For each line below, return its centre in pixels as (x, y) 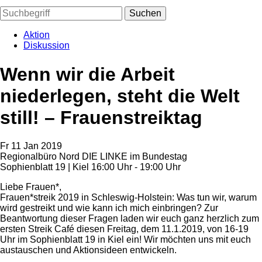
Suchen (145, 13)
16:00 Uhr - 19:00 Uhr (136, 167)
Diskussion (46, 46)
